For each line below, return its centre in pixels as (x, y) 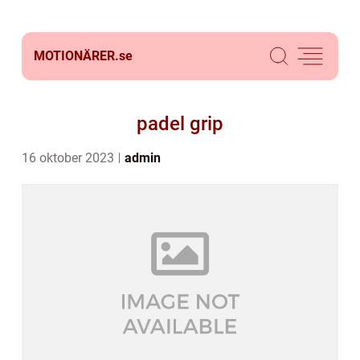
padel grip (180, 124)
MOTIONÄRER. (76, 56)
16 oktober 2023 (70, 158)
